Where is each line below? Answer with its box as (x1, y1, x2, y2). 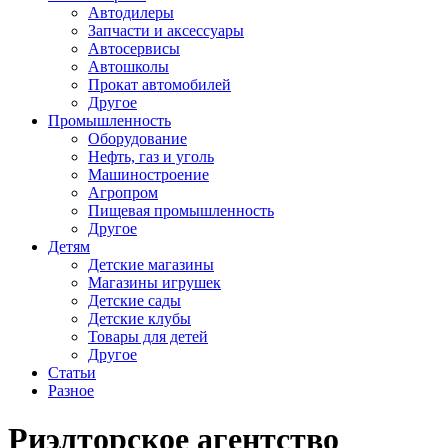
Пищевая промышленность (88, 202, 274, 219)
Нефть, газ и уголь (88, 148, 214, 165)
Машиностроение (88, 166, 209, 183)
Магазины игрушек (88, 274, 221, 291)
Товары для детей (88, 328, 208, 345)
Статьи (48, 364, 96, 381)
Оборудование (88, 130, 187, 147)
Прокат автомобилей (88, 76, 231, 93)
